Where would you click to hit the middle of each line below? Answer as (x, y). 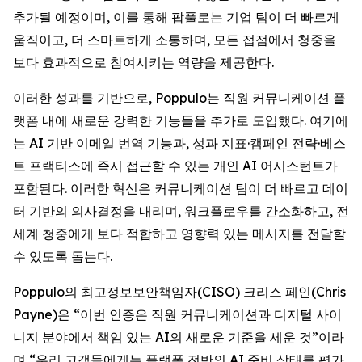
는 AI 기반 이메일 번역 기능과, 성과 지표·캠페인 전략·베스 (179, 143)
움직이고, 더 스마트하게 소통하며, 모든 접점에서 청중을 (175, 40)
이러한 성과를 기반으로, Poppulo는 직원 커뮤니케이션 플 (179, 98)
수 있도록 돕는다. (63, 256)
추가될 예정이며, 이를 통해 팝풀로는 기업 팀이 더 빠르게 (176, 17)
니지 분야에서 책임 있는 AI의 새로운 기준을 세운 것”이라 (179, 337)
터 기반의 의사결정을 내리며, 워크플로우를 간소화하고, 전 (181, 211)
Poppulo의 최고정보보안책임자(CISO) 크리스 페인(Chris (179, 292)
